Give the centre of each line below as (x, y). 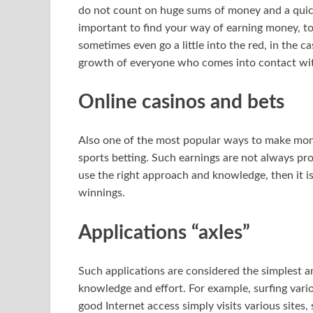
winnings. (102, 193)
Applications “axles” (164, 232)
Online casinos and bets (181, 102)
